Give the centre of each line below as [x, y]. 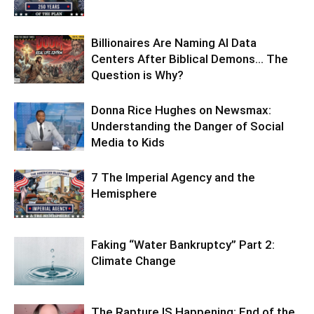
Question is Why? [137, 75]
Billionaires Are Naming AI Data [174, 42]
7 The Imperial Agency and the [173, 177]
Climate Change [134, 260]
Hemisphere [124, 193]
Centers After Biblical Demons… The [190, 59]
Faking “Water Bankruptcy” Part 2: [183, 244]
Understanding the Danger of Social [187, 126]
